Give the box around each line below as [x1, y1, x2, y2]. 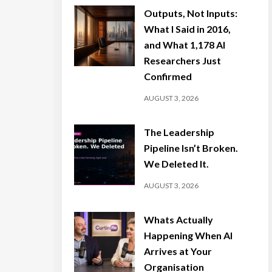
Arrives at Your [144, 245, 212, 257]
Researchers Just [144, 54, 221, 66]
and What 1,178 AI [144, 38, 225, 50]
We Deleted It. [144, 157, 209, 169]
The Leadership [144, 126, 214, 138]
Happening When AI [144, 229, 233, 241]
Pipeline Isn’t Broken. [144, 141, 238, 154]
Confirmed [144, 70, 192, 82]
